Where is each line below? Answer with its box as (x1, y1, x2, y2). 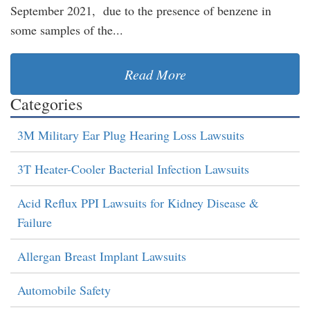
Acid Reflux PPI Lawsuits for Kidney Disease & (17, 194, 259, 211)
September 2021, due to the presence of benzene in (10, 1, 271, 19)
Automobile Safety (17, 281, 111, 298)
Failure (17, 213, 52, 230)
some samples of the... (10, 21, 123, 38)
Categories (10, 92, 82, 115)
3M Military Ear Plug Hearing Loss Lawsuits (17, 126, 244, 143)
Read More (124, 64, 186, 83)
